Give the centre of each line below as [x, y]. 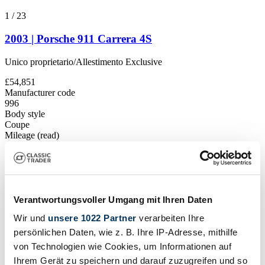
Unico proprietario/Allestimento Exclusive [83, 62]
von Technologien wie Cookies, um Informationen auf [122, 246]
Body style [25, 114]
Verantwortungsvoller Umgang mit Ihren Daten [113, 199]
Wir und [31, 218]
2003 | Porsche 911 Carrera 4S [78, 39]
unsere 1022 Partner [92, 218]
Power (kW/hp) [34, 156]
